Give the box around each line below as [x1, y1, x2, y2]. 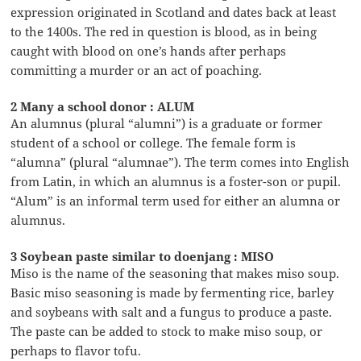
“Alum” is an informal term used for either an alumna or [10, 193, 341, 210]
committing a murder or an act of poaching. [10, 62, 263, 79]
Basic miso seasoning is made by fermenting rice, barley [10, 284, 334, 301]
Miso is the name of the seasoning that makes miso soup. [10, 265, 340, 282]
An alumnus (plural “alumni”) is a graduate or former [10, 115, 323, 132]
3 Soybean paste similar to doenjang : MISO [10, 248, 275, 265]
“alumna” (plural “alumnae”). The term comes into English [10, 154, 351, 171]
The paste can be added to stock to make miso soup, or [10, 323, 323, 340]
